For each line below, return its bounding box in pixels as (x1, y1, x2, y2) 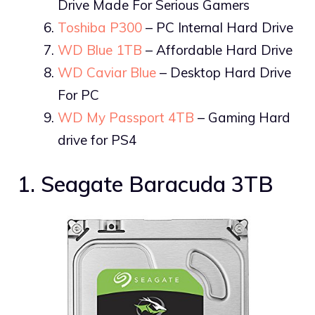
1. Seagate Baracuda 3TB (18, 169, 274, 198)
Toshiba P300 (58, 19, 142, 37)
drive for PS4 (58, 131, 136, 149)
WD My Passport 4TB (58, 109, 194, 127)
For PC (58, 86, 99, 104)
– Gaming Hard (194, 109, 290, 127)
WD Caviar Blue (58, 64, 156, 82)
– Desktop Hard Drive (156, 64, 291, 82)
